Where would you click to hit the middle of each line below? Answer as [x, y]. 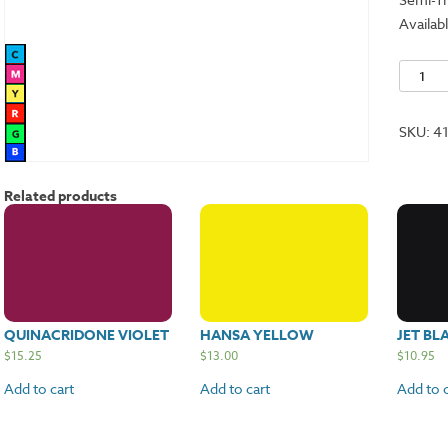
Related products [60, 196]
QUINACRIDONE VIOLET [86, 335]
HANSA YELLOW [257, 335]
